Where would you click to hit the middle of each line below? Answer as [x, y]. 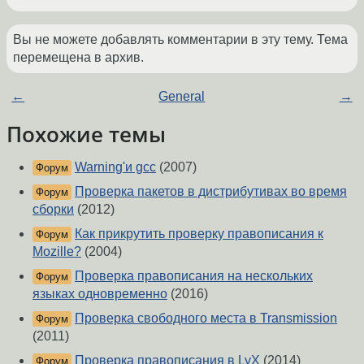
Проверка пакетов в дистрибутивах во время [211, 192]
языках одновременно [100, 294]
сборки [53, 210]
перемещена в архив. [78, 58]
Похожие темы [86, 134]
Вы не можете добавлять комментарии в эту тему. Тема [180, 40]
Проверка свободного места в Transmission [206, 318]
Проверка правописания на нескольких [194, 276]
